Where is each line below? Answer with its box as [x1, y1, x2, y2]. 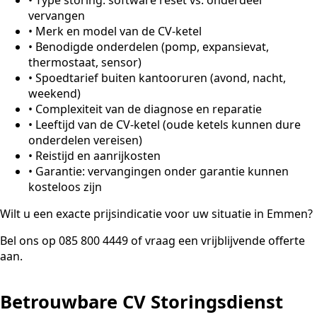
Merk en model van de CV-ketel [35, 23, 202, 39]
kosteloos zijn [28, 178, 102, 195]
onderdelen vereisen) [28, 132, 142, 148]
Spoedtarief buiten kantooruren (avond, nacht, [35, 69, 286, 86]
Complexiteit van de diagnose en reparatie [35, 100, 262, 117]
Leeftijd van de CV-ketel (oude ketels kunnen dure [35, 116, 301, 132]
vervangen [28, 7, 85, 23]
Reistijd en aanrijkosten [35, 147, 161, 163]
